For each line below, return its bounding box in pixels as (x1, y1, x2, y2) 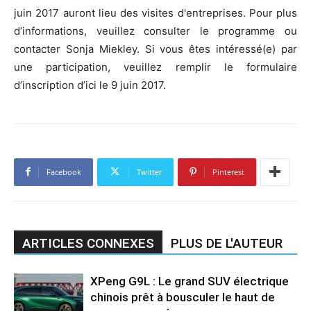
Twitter (137, 166, 162, 177)
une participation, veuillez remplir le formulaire (14, 60, 297, 74)
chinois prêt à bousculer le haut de (90, 289, 275, 304)
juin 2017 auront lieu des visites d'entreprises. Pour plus (14, 6, 297, 19)
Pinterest (212, 166, 244, 177)
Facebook (47, 166, 81, 177)
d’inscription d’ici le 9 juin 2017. (14, 78, 166, 92)
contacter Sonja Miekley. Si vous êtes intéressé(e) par (14, 42, 297, 56)
